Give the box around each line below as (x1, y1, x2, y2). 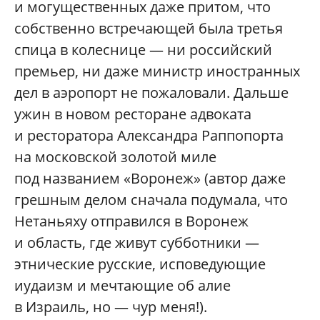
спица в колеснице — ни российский (14, 40, 272, 59)
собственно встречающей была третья (14, 19, 283, 38)
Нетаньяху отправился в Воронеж (14, 211, 249, 231)
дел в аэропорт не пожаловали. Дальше (14, 83, 289, 102)
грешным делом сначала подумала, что (14, 190, 288, 209)
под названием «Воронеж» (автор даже (14, 169, 286, 188)
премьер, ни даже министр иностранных (14, 61, 300, 81)
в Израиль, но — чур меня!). (14, 297, 207, 316)
